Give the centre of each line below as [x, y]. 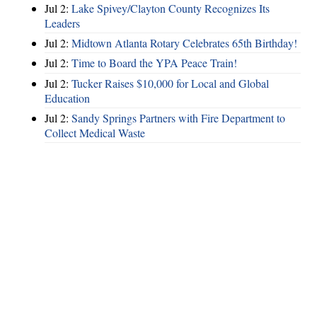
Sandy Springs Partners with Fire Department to [178, 118]
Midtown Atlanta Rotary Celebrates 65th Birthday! [184, 43]
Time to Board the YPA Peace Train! [154, 63]
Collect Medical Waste [95, 133]
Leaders [62, 23]
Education [67, 98]
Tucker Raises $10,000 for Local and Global [170, 83]
